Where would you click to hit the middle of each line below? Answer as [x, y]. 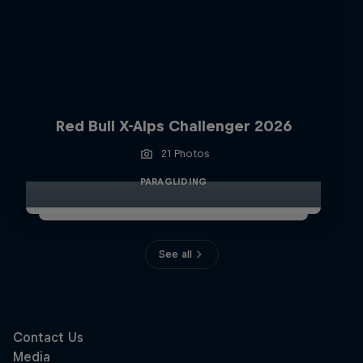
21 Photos [185, 154]
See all [175, 254]
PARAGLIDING [173, 181]
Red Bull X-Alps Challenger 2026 [173, 126]
